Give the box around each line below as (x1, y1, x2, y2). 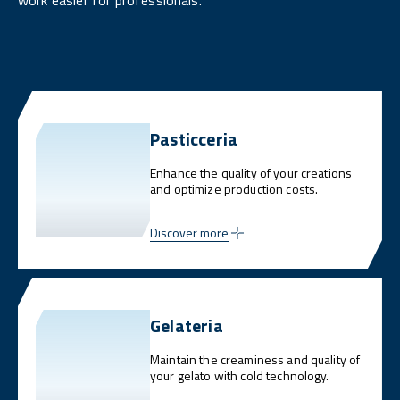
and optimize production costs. (150, 179, 319, 199)
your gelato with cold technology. (150, 366, 329, 386)
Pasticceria (150, 125, 238, 154)
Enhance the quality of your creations (150, 163, 353, 183)
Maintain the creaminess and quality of (150, 350, 361, 370)
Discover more (150, 223, 229, 243)
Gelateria (150, 312, 223, 340)
